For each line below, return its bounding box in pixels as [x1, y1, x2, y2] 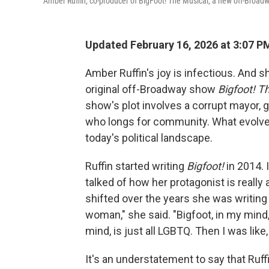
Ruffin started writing [85, 160, 187, 172]
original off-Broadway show [85, 83, 216, 95]
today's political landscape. [85, 131, 213, 144]
